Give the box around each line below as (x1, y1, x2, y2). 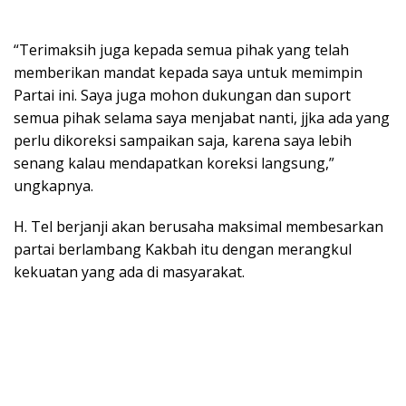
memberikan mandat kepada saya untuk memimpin (14, 63, 362, 83)
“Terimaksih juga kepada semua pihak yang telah (14, 40, 349, 61)
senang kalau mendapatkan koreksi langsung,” (14, 153, 334, 174)
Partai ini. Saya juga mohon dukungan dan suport (14, 85, 351, 106)
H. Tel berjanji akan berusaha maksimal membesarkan (14, 217, 383, 237)
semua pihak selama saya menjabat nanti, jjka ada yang (14, 108, 390, 129)
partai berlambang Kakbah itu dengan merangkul (14, 239, 352, 260)
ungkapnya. (14, 176, 93, 197)
